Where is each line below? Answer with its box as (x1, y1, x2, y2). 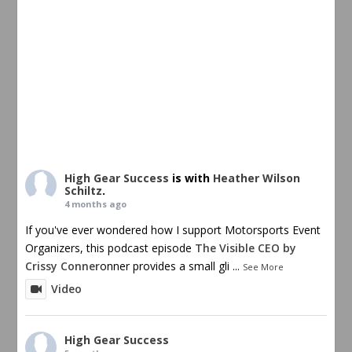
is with (172, 170, 214, 185)
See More (243, 261, 284, 273)
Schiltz (64, 183, 103, 198)
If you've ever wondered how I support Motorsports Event (25, 222, 321, 237)
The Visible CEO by (195, 240, 297, 255)
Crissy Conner (25, 258, 101, 273)
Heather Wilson (213, 170, 301, 185)
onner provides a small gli (100, 258, 230, 273)
